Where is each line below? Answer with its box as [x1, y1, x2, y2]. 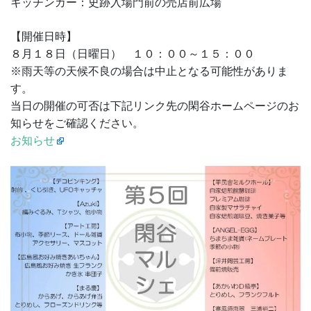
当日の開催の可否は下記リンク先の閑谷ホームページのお [10, 100, 299, 112]
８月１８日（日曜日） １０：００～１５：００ [10, 48, 255, 60]
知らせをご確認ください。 [10, 117, 144, 130]
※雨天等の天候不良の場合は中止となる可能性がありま [10, 65, 288, 78]
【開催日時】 [10, 31, 77, 43]
